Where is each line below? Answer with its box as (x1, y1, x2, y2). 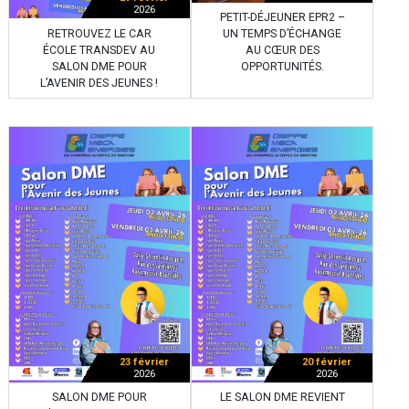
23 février (119, 356, 169, 369)
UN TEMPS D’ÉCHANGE (223, 27, 341, 41)
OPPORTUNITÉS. (240, 60, 324, 74)
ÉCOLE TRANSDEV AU (43, 43, 156, 57)
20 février (302, 356, 352, 369)
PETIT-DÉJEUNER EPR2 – (219, 11, 345, 25)
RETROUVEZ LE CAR (47, 26, 152, 40)
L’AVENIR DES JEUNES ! (40, 76, 159, 89)
